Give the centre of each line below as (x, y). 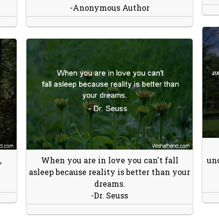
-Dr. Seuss (109, 195)
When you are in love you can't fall (109, 160)
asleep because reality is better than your (109, 172)
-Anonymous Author (109, 7)
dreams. (109, 183)
